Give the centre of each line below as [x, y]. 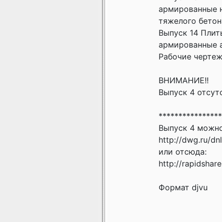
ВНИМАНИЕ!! [184, 80]
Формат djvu [183, 187]
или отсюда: [183, 152]
